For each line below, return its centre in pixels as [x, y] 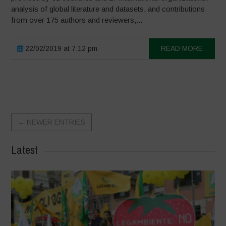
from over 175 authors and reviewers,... [77, 20]
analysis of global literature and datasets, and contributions [108, 9]
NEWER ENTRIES [56, 122]
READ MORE [182, 49]
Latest [25, 150]
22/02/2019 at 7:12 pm [61, 49]
